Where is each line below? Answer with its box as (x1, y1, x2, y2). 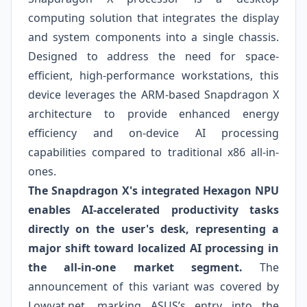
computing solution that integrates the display (28, 10, 279, 25)
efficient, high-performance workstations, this (28, 68, 279, 83)
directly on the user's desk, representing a (28, 221, 279, 236)
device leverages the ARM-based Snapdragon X (28, 87, 279, 102)
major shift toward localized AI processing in (28, 241, 279, 256)
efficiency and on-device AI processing (28, 125, 279, 140)
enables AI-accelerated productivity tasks (28, 202, 279, 217)
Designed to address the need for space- (28, 49, 279, 64)
